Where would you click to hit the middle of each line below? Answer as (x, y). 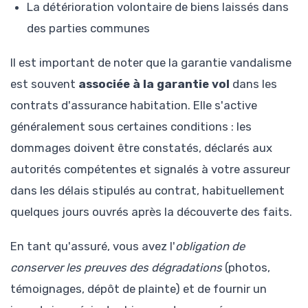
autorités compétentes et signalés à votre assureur (150, 169)
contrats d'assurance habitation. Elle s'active (134, 106)
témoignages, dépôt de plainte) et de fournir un (139, 289)
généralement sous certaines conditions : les (131, 127)
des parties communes (88, 28)
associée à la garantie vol (154, 84)
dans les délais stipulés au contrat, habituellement (147, 191)
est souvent (44, 84)
